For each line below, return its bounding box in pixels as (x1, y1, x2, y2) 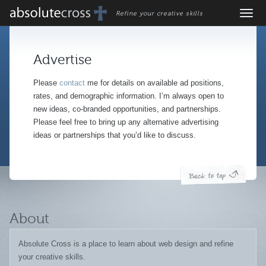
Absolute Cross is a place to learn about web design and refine (18, 239, 233, 249)
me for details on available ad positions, (85, 78, 224, 87)
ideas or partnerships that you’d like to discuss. (33, 131, 196, 140)
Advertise (33, 51, 92, 68)
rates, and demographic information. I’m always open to (33, 91, 224, 100)
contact (59, 78, 85, 87)
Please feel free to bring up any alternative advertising (33, 118, 218, 126)
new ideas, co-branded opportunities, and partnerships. (33, 104, 221, 113)
